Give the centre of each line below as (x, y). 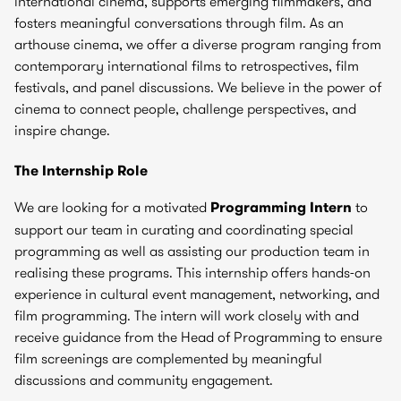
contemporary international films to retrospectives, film (187, 65)
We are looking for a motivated (112, 207)
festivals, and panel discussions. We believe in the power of (198, 87)
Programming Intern (281, 207)
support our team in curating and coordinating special (184, 229)
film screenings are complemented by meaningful (168, 358)
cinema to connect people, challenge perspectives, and (185, 108)
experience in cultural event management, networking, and (197, 294)
